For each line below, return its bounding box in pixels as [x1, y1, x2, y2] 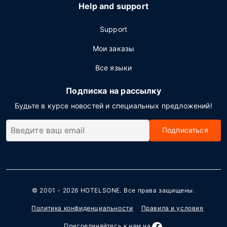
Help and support [79, 1, 148, 11]
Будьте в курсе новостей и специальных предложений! [15, 101, 212, 110]
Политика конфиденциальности [31, 204, 133, 212]
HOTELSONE [80, 186, 121, 195]
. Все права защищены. [120, 186, 195, 195]
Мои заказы [92, 44, 135, 53]
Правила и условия [141, 204, 204, 212]
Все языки [95, 63, 132, 72]
